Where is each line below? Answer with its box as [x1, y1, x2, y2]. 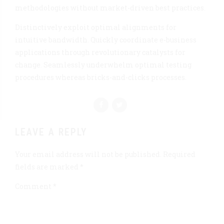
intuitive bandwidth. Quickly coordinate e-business [15, 34, 196, 44]
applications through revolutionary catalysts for [15, 47, 185, 57]
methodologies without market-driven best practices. [15, 2, 205, 12]
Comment [15, 181, 53, 191]
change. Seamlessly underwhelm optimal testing [15, 59, 191, 69]
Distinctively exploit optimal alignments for [15, 22, 176, 32]
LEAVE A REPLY [15, 126, 87, 138]
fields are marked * [15, 161, 83, 171]
